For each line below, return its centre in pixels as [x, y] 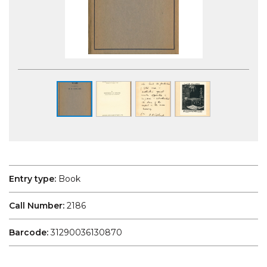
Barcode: [29, 232]
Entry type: [32, 178]
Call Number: [37, 205]
